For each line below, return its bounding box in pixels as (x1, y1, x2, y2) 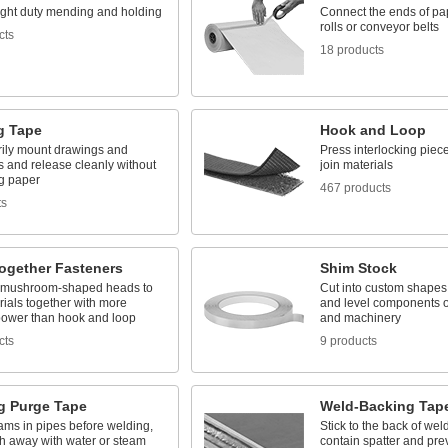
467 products (319, 181, 391, 195)
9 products (319, 334, 377, 348)
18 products (319, 43, 384, 57)
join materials (319, 158, 393, 172)
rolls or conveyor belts (319, 20, 439, 34)
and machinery (319, 311, 401, 325)
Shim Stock (319, 260, 397, 276)
